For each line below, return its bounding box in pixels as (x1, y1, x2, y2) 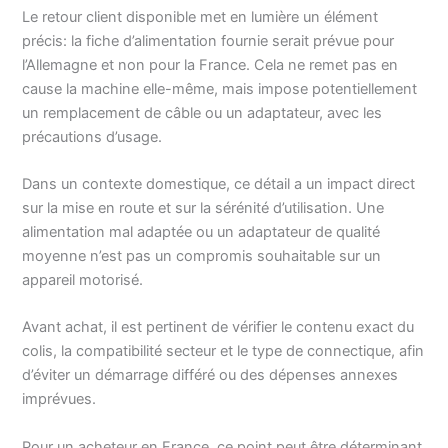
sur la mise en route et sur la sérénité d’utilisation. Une (22, 199, 385, 218)
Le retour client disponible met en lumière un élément (22, 7, 379, 26)
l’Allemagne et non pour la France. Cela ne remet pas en (22, 55, 399, 74)
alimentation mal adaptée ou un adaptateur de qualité (22, 223, 381, 242)
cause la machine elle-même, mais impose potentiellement (22, 79, 418, 98)
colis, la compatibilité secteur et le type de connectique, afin (22, 342, 425, 361)
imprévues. (22, 390, 97, 409)
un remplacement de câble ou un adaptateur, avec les (22, 103, 383, 122)
